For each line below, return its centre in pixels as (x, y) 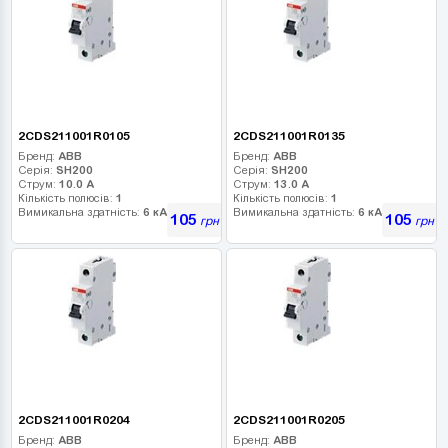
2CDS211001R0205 (288, 420)
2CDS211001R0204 (73, 420)
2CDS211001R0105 (73, 136)
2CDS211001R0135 (288, 136)
